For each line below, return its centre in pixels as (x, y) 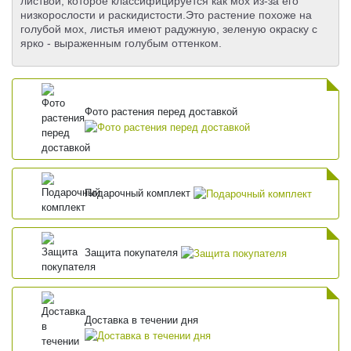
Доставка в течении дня (142, 320)
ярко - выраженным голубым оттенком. (121, 43)
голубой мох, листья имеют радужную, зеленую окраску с (169, 29)
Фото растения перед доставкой (161, 111)
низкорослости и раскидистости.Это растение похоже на (166, 15)
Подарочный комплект (139, 194)
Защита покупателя (133, 253)
